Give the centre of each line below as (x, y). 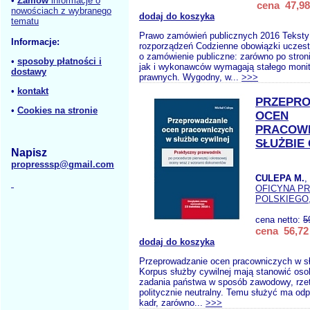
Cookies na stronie (57, 110)
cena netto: (279, 220)
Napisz (29, 153)
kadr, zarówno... (172, 303)
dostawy (29, 72)
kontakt (33, 91)
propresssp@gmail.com (63, 164)
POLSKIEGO (282, 199)
